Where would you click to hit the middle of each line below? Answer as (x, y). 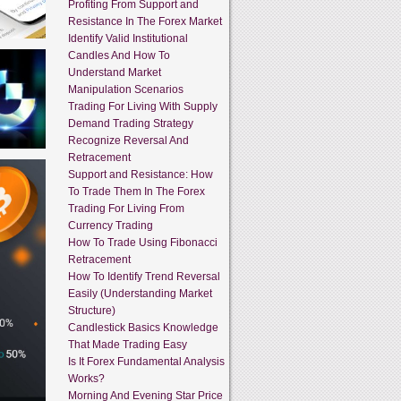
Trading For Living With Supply (143, 106)
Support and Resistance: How (141, 174)
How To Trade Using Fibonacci (143, 242)
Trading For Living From (126, 208)
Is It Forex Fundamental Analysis (146, 361)
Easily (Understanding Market (140, 293)
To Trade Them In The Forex (137, 191)
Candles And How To (119, 55)
